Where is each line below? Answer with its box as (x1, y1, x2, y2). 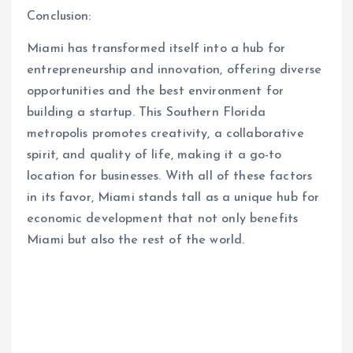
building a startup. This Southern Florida (27, 106, 266, 120)
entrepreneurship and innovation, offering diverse (27, 64, 321, 77)
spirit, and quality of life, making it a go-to (27, 149, 282, 162)
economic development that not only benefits (27, 213, 299, 226)
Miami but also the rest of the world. (27, 234, 245, 247)
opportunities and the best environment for (27, 85, 284, 98)
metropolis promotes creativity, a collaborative (27, 128, 304, 141)
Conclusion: (27, 10, 91, 24)
